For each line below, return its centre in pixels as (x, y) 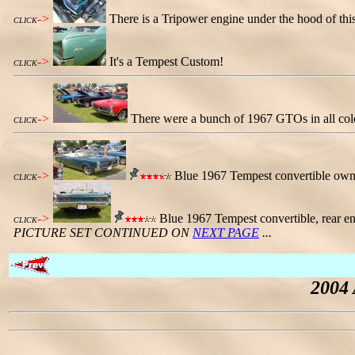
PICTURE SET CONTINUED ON (103, 233)
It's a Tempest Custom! (166, 61)
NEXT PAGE (226, 233)
